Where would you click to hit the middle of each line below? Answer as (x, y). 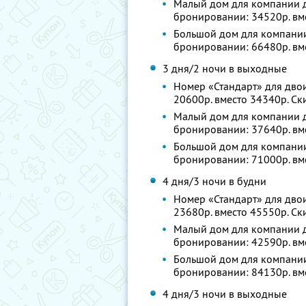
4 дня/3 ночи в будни (215, 181)
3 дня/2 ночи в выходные (225, 68)
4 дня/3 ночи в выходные (225, 294)
